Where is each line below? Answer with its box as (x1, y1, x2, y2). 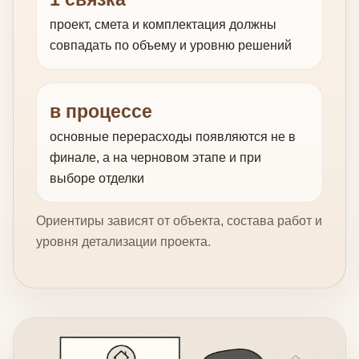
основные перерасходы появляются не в (50, 129, 296, 143)
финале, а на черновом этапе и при (50, 150, 261, 164)
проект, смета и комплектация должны (50, 17, 276, 31)
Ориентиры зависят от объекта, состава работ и (36, 213, 322, 228)
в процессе (50, 100, 152, 122)
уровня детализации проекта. (36, 234, 211, 248)
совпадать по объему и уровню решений (50, 38, 292, 52)
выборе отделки (50, 171, 144, 185)
